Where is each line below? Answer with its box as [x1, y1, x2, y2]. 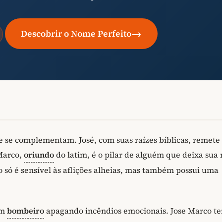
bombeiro [7, 205, 44, 217]
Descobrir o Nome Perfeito [21, 27, 132, 40]
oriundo [24, 149, 54, 160]
